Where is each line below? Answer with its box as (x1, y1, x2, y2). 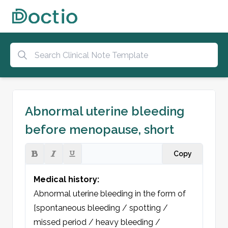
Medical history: (34, 175, 99, 184)
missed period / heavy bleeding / (34, 217, 160, 227)
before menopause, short (25, 122, 174, 137)
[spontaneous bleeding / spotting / (34, 203, 168, 213)
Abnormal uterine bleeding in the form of (34, 189, 186, 198)
